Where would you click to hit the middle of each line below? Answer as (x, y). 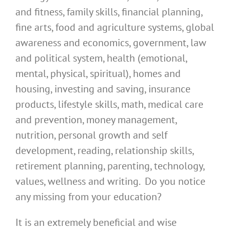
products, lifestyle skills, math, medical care (109, 104)
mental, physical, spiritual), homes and (98, 74)
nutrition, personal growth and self (91, 135)
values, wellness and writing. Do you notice (110, 181)
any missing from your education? (89, 197)
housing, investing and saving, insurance (103, 89)
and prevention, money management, (96, 120)
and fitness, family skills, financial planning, (109, 12)
